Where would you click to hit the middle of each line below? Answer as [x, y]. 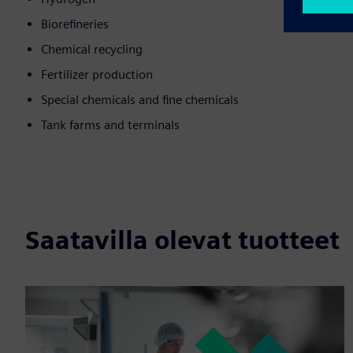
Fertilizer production [97, 75]
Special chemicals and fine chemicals [140, 100]
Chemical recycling [92, 50]
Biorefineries [75, 24]
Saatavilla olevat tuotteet [182, 240]
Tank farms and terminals [110, 125]
